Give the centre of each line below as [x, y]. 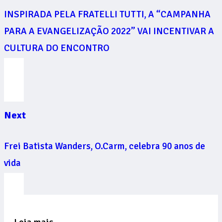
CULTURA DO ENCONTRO [57, 48]
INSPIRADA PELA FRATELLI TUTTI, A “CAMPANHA [107, 14]
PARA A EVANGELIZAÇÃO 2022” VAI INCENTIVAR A [109, 31]
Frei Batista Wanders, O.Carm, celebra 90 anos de [105, 146]
